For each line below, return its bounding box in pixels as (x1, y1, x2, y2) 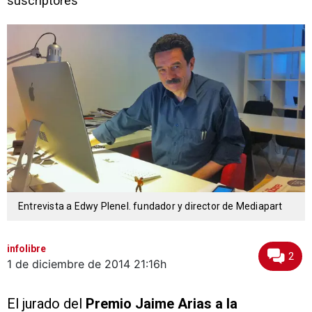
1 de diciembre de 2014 (7, 257, 130, 272)
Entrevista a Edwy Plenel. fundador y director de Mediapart (18, 201, 283, 212)
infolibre (7, 243, 46, 255)
